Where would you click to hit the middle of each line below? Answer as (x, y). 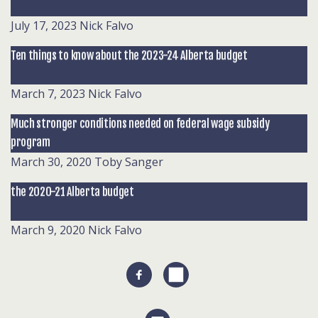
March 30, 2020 (51, 162)
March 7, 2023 (48, 94)
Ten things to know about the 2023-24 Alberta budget (129, 55)
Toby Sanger (129, 162)
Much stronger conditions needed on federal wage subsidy (140, 124)
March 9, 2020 (48, 230)
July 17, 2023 (44, 26)
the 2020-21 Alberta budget (72, 192)
